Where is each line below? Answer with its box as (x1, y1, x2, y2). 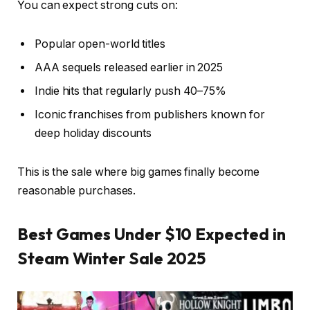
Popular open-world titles (35, 37, 166, 51)
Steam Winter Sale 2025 (17, 247, 206, 268)
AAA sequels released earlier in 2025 (35, 60, 224, 74)
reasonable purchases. (17, 183, 136, 197)
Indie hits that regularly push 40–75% (35, 84, 227, 98)
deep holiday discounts (35, 126, 152, 140)
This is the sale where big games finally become (17, 165, 260, 179)
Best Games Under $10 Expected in (17, 223, 286, 244)
